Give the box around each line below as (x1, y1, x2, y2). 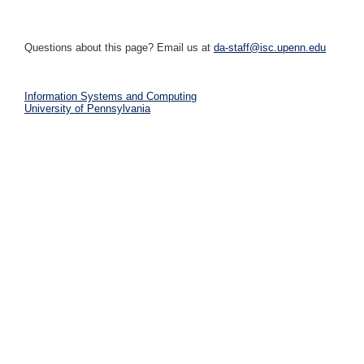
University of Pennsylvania (24, 102, 150, 115)
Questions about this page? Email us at (24, 41, 214, 54)
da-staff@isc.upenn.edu (214, 41, 326, 54)
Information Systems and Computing (24, 90, 197, 102)
